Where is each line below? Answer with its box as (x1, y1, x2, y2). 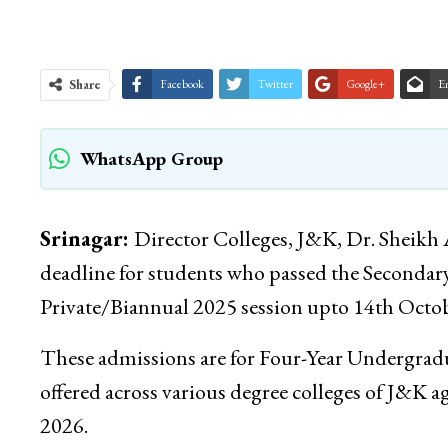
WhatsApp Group (79, 146, 223, 172)
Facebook (159, 76, 204, 93)
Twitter (256, 76, 293, 93)
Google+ (345, 76, 385, 93)
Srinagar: (39, 224, 134, 254)
